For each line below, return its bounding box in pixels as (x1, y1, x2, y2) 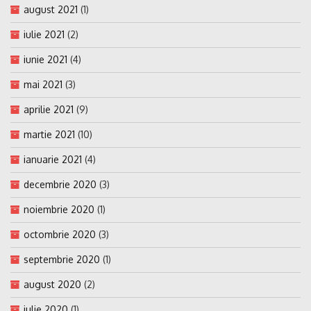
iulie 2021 (24, 28, 65, 40)
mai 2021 (24, 78, 62, 90)
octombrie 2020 (24, 228, 96, 240)
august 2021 (24, 3, 78, 15)
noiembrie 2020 (24, 203, 94, 215)
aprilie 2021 (24, 103, 74, 115)
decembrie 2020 (24, 178, 96, 190)
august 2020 (24, 278, 81, 290)
